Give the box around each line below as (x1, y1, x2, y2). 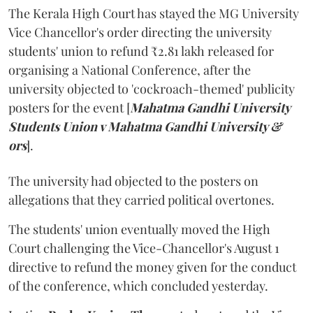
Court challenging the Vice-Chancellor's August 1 (8, 240, 279, 257)
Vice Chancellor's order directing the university (8, 24, 272, 41)
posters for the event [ (8, 99, 130, 117)
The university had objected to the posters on (8, 173, 259, 190)
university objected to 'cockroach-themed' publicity (8, 80, 295, 98)
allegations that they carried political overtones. (8, 191, 275, 209)
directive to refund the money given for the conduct (8, 259, 296, 276)
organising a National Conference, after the (8, 61, 251, 79)
